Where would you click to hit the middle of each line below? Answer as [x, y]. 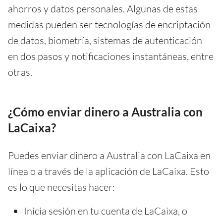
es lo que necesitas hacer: [61, 187]
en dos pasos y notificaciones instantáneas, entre [111, 56]
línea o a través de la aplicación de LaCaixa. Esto [109, 171]
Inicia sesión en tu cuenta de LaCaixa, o [106, 211]
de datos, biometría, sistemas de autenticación [105, 40]
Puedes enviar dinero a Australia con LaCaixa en [109, 155]
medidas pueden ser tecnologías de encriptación [109, 24]
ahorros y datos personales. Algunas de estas [103, 8]
